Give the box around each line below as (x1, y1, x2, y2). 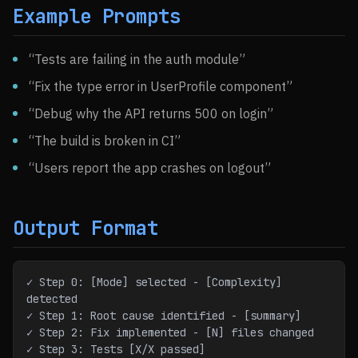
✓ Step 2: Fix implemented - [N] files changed (26, 325, 314, 340)
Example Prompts (13, 4, 181, 29)
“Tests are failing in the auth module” (29, 51, 245, 67)
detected (26, 292, 78, 306)
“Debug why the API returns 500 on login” (29, 105, 273, 121)
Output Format (13, 216, 158, 241)
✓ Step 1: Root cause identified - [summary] (26, 308, 301, 323)
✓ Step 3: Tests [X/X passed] (26, 342, 205, 356)
